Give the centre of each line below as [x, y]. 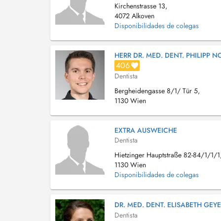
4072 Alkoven [134, 16]
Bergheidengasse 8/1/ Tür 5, [157, 91]
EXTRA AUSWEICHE [146, 130]
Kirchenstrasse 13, [141, 6]
